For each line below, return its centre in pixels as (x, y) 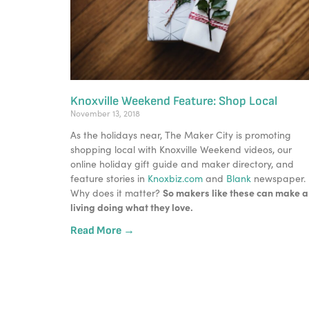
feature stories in (109, 179)
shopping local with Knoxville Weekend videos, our (181, 150)
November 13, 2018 (105, 113)
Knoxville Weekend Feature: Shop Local (174, 101)
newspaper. (278, 179)
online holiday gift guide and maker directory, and (182, 164)
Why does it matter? (117, 193)
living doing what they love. (133, 207)
